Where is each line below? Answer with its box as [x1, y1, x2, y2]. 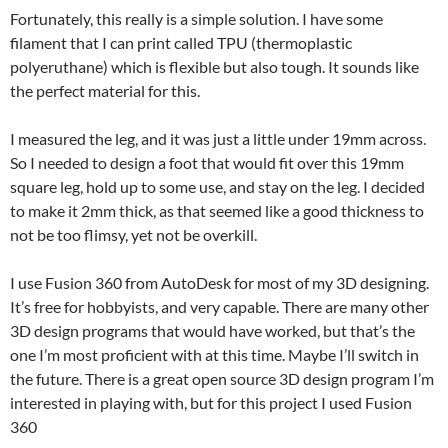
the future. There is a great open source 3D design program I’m [10, 369, 434, 389]
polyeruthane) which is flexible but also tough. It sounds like [10, 57, 419, 77]
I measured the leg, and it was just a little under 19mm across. [10, 129, 426, 149]
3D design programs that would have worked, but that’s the [10, 321, 415, 341]
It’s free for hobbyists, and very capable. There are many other [10, 297, 429, 317]
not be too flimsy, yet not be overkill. [10, 225, 257, 245]
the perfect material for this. [10, 81, 200, 101]
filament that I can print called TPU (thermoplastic [10, 33, 352, 53]
